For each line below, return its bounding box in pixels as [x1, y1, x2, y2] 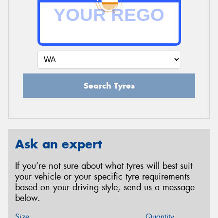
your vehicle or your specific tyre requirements [15, 170, 190, 182]
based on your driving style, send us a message [15, 181, 195, 193]
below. [15, 192, 40, 204]
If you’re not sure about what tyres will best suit [15, 160, 192, 172]
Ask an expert [15, 136, 102, 152]
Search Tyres [83, 80, 135, 91]
